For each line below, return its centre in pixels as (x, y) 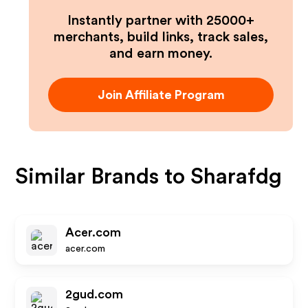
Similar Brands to (103, 177)
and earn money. (161, 54)
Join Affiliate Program (161, 95)
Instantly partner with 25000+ (161, 21)
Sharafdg (236, 177)
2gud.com (95, 294)
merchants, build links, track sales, (161, 37)
